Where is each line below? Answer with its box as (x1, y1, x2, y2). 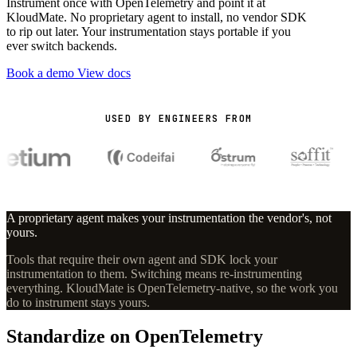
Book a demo (6, 66, 77, 80)
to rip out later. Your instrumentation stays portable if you (6, 25, 291, 39)
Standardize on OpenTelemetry (6, 325, 263, 347)
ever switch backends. (6, 39, 117, 53)
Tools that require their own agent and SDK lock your (6, 253, 277, 267)
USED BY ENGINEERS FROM (104, 112, 253, 126)
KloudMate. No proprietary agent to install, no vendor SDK (6, 10, 307, 25)
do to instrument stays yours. (6, 296, 150, 310)
